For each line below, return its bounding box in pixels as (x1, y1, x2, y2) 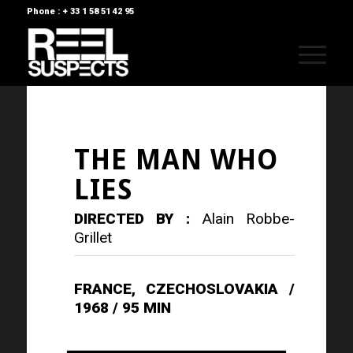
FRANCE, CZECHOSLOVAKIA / (73, 279, 295, 298)
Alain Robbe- (202, 209, 295, 228)
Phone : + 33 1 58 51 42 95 (26, 6, 134, 17)
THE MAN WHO (73, 143, 278, 176)
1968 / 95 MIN (73, 298, 171, 317)
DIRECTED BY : (73, 209, 203, 228)
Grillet (73, 228, 112, 247)
